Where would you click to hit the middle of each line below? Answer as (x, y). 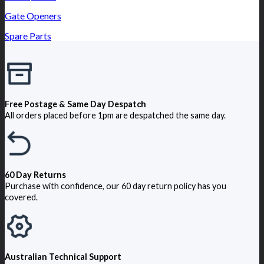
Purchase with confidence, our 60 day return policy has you (115, 186)
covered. (21, 197)
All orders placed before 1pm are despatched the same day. (115, 115)
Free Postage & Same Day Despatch (75, 104)
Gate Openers (33, 15)
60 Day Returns (35, 174)
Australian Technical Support (63, 256)
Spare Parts (28, 35)
